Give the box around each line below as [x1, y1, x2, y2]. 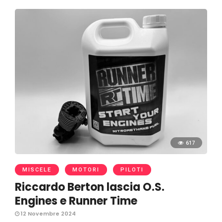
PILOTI [120, 166, 144, 173]
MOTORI [72, 166, 100, 173]
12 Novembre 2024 [19, 210, 76, 218]
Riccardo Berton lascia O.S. [15, 179, 165, 195]
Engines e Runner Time [15, 193, 137, 209]
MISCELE [22, 166, 52, 173]
